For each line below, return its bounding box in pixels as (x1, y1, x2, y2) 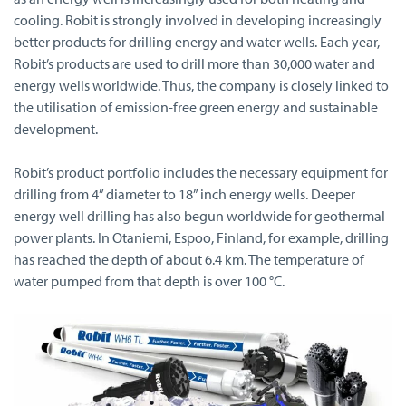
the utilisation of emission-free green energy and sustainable (14, 97, 378, 116)
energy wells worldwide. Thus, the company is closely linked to (14, 75, 389, 94)
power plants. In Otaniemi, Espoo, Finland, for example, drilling (14, 227, 389, 246)
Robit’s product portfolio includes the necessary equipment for (14, 162, 388, 181)
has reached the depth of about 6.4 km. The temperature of (14, 249, 364, 268)
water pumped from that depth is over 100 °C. (14, 271, 285, 290)
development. (14, 119, 98, 138)
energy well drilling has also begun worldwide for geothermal (14, 206, 385, 225)
